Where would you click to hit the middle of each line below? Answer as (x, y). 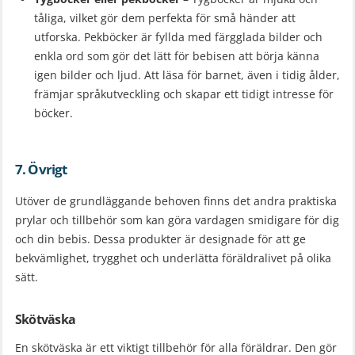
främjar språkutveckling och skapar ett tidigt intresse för (184, 94)
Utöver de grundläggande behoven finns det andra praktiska (176, 201)
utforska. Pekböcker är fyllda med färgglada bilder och (178, 37)
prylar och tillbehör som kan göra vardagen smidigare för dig (177, 220)
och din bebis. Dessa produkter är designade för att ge (160, 239)
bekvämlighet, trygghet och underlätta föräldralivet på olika (173, 258)
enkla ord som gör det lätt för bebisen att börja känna (177, 56)
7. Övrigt (41, 170)
